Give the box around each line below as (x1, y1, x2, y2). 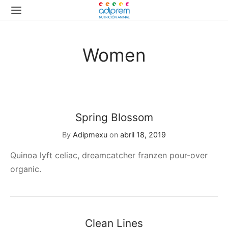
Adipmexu (73, 130, 107, 139)
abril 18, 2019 (120, 130, 166, 139)
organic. (10, 164, 41, 175)
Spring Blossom (75, 111, 153, 124)
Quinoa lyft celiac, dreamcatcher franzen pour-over (10, 150, 208, 161)
